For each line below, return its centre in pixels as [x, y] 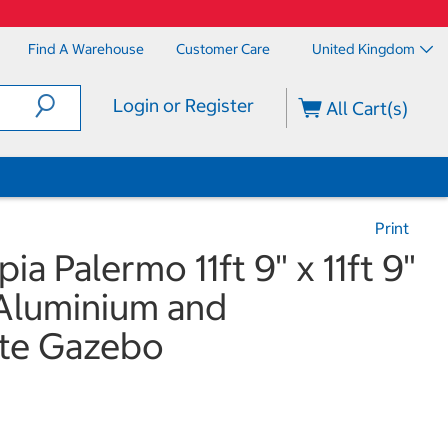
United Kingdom [363, 49]
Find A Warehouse [86, 49]
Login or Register [183, 105]
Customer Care [223, 49]
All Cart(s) [365, 108]
